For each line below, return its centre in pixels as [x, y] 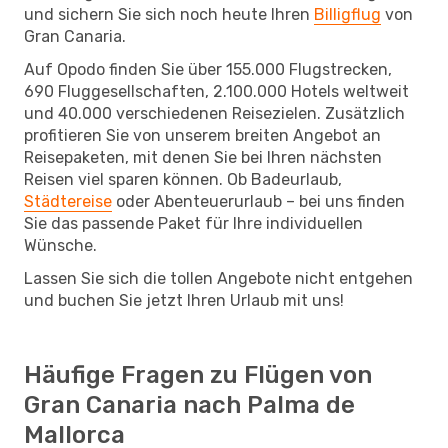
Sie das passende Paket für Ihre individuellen [193, 223]
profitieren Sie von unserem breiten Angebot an [202, 135]
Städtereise [68, 201]
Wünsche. [60, 245]
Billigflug [347, 14]
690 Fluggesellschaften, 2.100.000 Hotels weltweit [216, 91]
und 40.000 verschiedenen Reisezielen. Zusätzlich [214, 113]
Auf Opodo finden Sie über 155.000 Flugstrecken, [208, 69]
